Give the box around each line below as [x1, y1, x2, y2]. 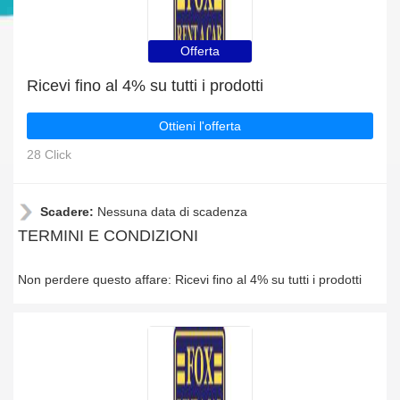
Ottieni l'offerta [159, 119, 241, 133]
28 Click [27, 147, 71, 162]
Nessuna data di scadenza [97, 204, 247, 219]
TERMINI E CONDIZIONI [18, 227, 198, 245]
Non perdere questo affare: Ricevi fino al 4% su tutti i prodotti [18, 272, 362, 287]
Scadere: [40, 204, 97, 219]
